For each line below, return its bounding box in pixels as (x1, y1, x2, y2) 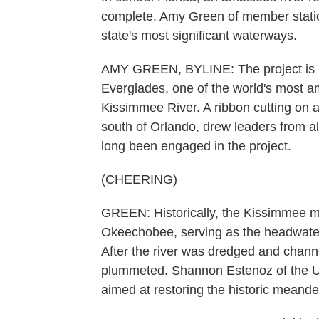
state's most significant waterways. (101, 28, 297, 43)
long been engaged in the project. (101, 139, 291, 153)
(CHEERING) (101, 172, 177, 187)
